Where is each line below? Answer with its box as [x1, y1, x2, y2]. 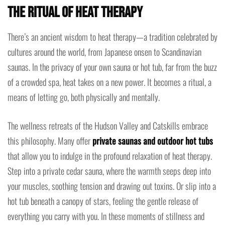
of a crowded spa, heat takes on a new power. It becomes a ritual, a [8, 75, 211, 88]
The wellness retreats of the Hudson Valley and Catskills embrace [8, 119, 208, 132]
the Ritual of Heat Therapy [8, 3, 143, 22]
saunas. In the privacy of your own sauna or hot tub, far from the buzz [8, 60, 217, 73]
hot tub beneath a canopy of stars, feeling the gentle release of [8, 194, 198, 207]
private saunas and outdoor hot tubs [92, 134, 213, 147]
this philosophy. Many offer [8, 134, 92, 147]
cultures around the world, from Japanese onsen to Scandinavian [8, 45, 201, 58]
